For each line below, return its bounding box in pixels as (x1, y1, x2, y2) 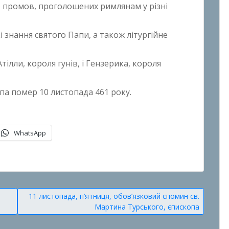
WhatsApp (14, 128, 46, 138)
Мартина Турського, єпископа (95, 201, 199, 212)
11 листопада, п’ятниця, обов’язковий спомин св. (29, 191, 199, 201)
